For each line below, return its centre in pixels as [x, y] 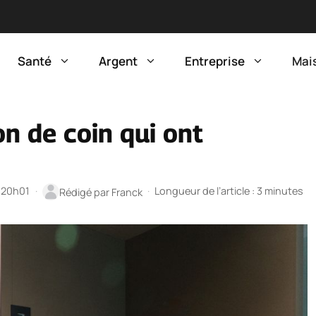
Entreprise [215, 61]
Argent [118, 61]
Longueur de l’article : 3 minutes [229, 191]
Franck [127, 192]
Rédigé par [85, 192]
